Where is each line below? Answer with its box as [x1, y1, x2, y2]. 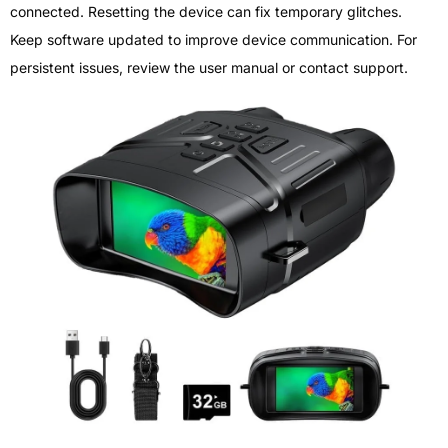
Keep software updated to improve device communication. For [10, 30, 417, 48]
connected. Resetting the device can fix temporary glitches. [10, 2, 402, 20]
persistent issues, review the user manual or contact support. [10, 58, 408, 76]
